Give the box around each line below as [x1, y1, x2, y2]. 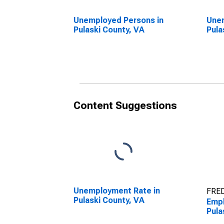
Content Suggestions [73, 99, 177, 111]
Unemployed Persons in [73, 15, 163, 25]
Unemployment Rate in [73, 186, 160, 195]
